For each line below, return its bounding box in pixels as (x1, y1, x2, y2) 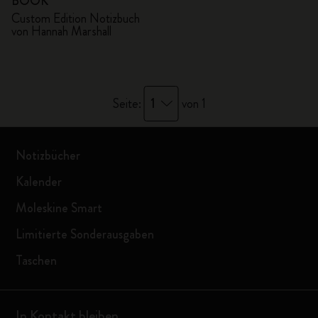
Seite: (112, 94, 144, 113)
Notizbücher (16, 146, 81, 165)
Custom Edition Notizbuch (11, 9, 140, 28)
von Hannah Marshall (11, 22, 111, 40)
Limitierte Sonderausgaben (16, 225, 155, 243)
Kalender (16, 172, 62, 191)
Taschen (16, 251, 57, 270)
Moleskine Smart (16, 199, 103, 217)
